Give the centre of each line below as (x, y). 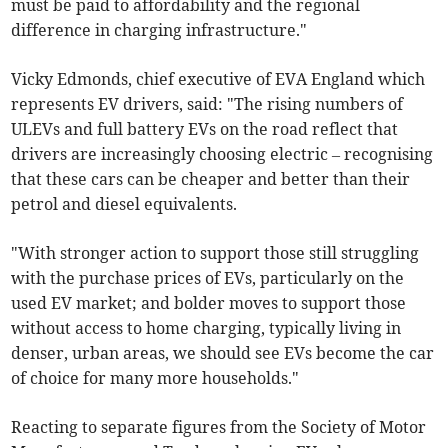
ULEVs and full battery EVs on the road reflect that (205, 129)
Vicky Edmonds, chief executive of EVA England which (218, 79)
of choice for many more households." (155, 378)
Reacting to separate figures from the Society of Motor (219, 427)
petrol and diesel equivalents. (124, 204)
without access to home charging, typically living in (206, 328)
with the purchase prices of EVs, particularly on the (208, 278)
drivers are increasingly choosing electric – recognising (222, 154)
